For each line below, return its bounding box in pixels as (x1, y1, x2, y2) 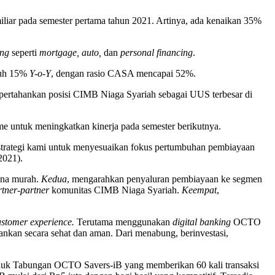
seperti (12, 47, 39, 58)
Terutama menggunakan (77, 216, 172, 227)
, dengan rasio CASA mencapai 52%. (51, 68, 196, 79)
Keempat (182, 184, 217, 195)
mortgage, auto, (39, 47, 104, 58)
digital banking (172, 216, 231, 227)
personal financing (118, 47, 193, 58)
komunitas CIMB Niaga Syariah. (49, 184, 182, 195)
